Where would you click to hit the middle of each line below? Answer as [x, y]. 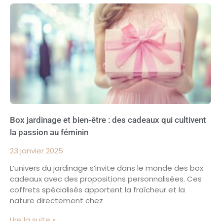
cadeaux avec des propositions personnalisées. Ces [106, 179]
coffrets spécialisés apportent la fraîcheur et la [97, 189]
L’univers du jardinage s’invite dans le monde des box [107, 168]
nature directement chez [56, 200]
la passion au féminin [49, 132]
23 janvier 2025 [37, 150]
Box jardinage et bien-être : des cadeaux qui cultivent [108, 120]
